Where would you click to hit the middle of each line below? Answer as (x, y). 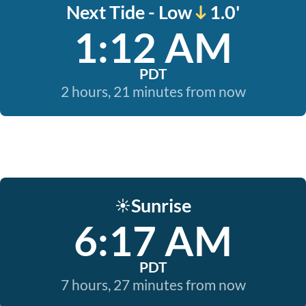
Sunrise (161, 205)
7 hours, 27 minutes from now (153, 284)
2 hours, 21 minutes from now (153, 91)
